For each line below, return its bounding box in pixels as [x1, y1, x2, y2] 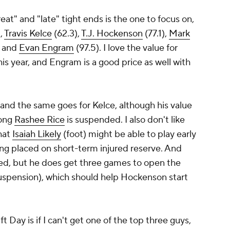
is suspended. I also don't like [65, 114, 185, 126]
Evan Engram [19, 42, 74, 54]
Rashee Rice [14, 114, 65, 126]
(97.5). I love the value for [74, 42, 178, 54]
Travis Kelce [4, 28, 52, 40]
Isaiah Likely [12, 128, 61, 141]
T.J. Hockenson [81, 28, 143, 40]
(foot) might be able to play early [61, 128, 196, 141]
